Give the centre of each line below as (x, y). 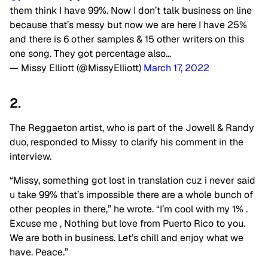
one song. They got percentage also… (90, 54)
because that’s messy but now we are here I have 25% (128, 25)
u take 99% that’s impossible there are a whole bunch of (131, 195)
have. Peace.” (39, 252)
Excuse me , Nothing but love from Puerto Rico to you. (127, 224)
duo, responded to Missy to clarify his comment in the (127, 142)
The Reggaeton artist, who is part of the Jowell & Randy (132, 128)
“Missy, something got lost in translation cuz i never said (133, 181)
